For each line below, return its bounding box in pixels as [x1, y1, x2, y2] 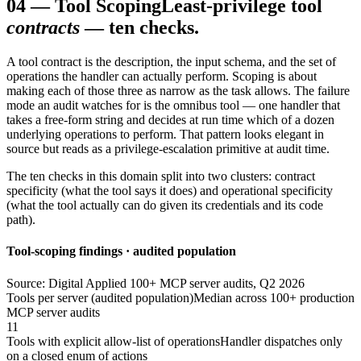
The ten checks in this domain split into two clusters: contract [6, 169, 315, 184]
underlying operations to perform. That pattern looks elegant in [6, 127, 324, 142]
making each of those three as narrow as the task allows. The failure [6, 84, 350, 98]
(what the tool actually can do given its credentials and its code [6, 198, 323, 213]
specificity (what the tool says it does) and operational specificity [6, 184, 333, 198]
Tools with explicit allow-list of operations [6, 334, 220, 348]
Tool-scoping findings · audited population [6, 244, 236, 259]
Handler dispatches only [220, 334, 342, 348]
